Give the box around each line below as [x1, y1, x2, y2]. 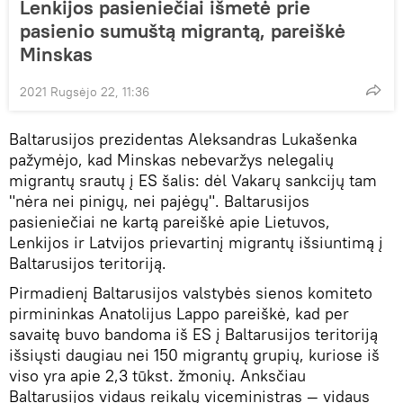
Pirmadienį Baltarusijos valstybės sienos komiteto [9, 282, 372, 303]
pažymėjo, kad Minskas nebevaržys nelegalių [9, 148, 334, 170]
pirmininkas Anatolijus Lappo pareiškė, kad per [9, 302, 349, 324]
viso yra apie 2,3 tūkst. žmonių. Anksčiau [9, 364, 306, 386]
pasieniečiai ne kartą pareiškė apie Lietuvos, [9, 210, 330, 232]
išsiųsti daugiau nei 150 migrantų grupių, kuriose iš [9, 344, 380, 365]
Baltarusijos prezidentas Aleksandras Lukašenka [9, 128, 357, 149]
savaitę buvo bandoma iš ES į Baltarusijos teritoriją [9, 323, 378, 345]
